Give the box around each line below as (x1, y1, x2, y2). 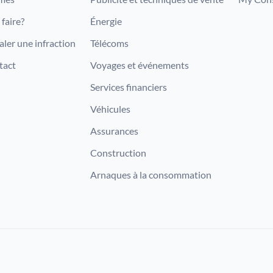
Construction (90, 147, 146, 158)
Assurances (90, 125, 138, 136)
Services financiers (90, 81, 167, 93)
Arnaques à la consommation (90, 169, 211, 180)
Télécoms (90, 37, 129, 49)
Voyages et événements (90, 59, 189, 71)
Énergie (90, 15, 122, 27)
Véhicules (90, 103, 130, 115)
